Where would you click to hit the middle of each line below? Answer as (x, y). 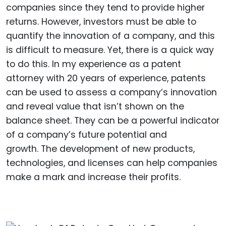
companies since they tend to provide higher (105, 7)
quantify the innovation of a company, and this (110, 36)
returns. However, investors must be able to (101, 21)
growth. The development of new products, (100, 149)
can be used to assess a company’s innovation (111, 92)
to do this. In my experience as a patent (94, 64)
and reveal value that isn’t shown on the (95, 106)
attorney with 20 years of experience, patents (106, 78)
